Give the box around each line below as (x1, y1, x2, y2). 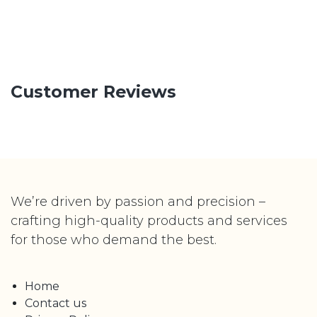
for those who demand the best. (11, 231, 217, 248)
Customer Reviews (11, 81, 176, 102)
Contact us (25, 296, 86, 310)
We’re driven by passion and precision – (11, 193, 265, 209)
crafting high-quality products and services (11, 212, 287, 229)
